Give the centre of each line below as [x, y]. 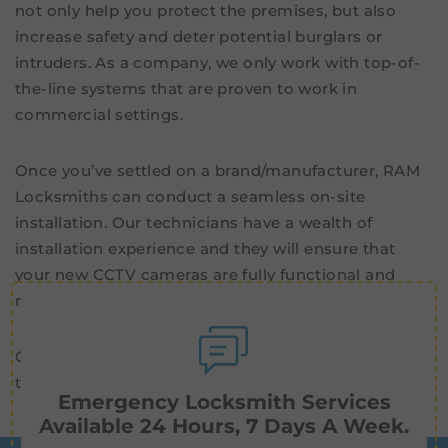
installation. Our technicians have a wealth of [194, 223]
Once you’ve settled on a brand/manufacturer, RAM [218, 171]
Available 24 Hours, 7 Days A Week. [224, 425]
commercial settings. [99, 115]
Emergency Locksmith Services [224, 401]
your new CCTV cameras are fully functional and [205, 275]
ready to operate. [82, 301]
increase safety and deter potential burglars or [199, 37]
